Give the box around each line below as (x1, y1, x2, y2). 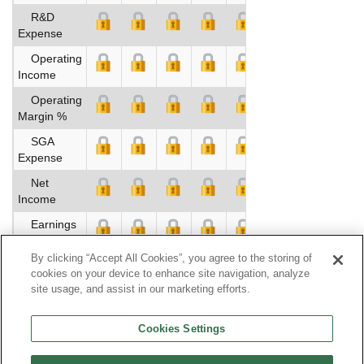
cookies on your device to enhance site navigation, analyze (31, 267, 310, 279)
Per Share (18, 233, 70, 247)
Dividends (18, 258, 81, 272)
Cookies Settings (138, 323, 226, 335)
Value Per (18, 308, 67, 322)
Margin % (18, 109, 67, 123)
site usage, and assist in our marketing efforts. (31, 283, 251, 295)
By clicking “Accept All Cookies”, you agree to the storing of (31, 252, 313, 264)
